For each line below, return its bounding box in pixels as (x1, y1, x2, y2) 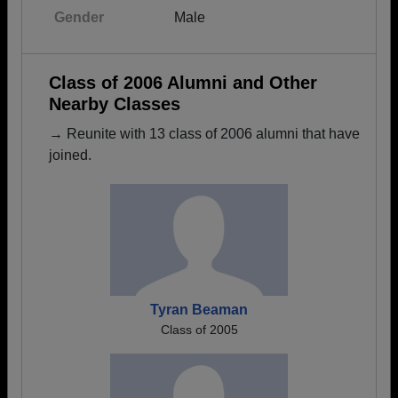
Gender (54, 10, 104, 25)
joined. (49, 147, 92, 163)
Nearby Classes (49, 94, 180, 114)
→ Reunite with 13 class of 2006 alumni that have (49, 126, 360, 141)
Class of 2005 (160, 322, 238, 337)
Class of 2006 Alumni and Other (49, 73, 317, 92)
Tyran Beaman (150, 302, 248, 317)
